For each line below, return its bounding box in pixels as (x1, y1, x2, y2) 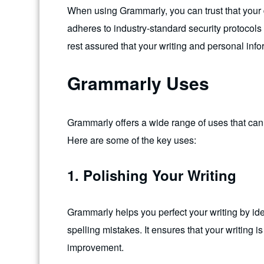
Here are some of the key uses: (67, 133, 196, 147)
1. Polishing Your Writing (67, 164, 236, 185)
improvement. (67, 240, 124, 254)
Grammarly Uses (67, 70, 209, 96)
